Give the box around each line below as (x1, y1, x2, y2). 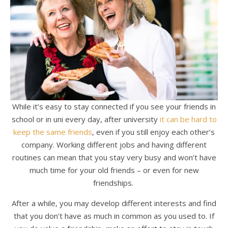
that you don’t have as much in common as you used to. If (14, 210, 214, 221)
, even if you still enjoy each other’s (92, 126, 215, 137)
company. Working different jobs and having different (21, 139, 207, 150)
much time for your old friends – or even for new (29, 164, 199, 175)
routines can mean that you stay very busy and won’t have (12, 152, 216, 162)
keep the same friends (13, 126, 92, 137)
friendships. (93, 177, 135, 188)
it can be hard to (159, 113, 217, 124)
